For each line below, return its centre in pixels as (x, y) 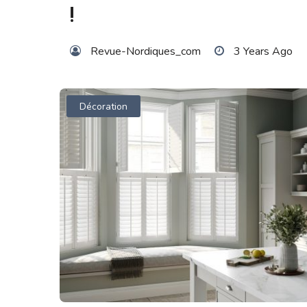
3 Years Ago (263, 52)
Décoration (104, 106)
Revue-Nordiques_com (146, 52)
